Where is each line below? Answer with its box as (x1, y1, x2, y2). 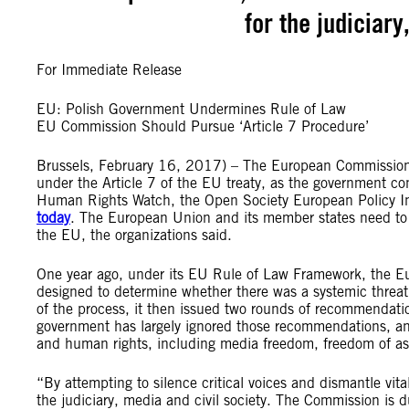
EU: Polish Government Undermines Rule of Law (37, 100, 346, 118)
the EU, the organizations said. (37, 226, 232, 244)
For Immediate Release (37, 61, 182, 79)
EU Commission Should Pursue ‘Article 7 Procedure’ (37, 118, 369, 135)
